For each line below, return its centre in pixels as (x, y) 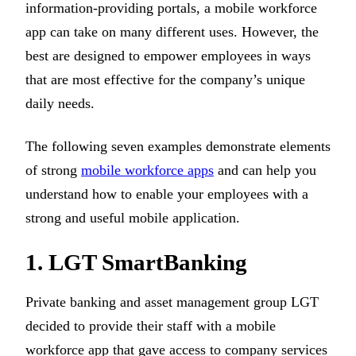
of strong (53, 170)
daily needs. (60, 103)
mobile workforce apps (147, 170)
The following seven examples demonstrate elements (178, 147)
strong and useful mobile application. (133, 218)
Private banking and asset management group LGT (172, 302)
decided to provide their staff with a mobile (151, 325)
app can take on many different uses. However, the (172, 32)
